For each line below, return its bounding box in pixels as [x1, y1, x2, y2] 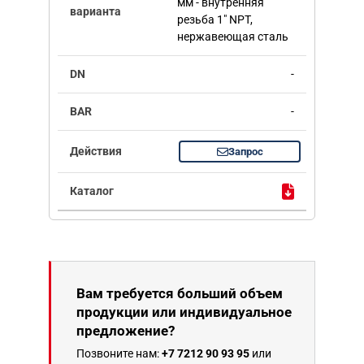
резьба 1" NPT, [176, 13, 253, 27]
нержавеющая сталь [176, 30, 288, 44]
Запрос [227, 145, 263, 158]
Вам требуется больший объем [76, 285, 283, 302]
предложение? [76, 323, 175, 340]
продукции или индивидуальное [76, 304, 292, 321]
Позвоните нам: [76, 347, 162, 361]
